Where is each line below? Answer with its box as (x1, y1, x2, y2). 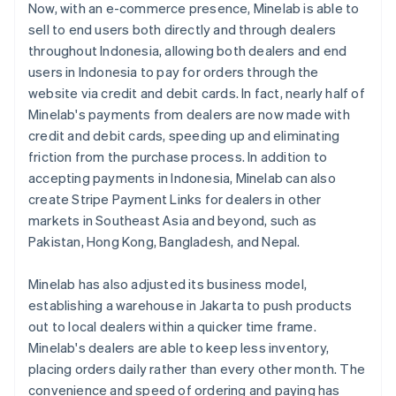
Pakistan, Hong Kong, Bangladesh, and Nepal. (28, 232, 301, 250)
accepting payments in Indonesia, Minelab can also (28, 168, 336, 187)
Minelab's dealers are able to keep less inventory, (28, 338, 330, 356)
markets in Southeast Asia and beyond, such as (28, 210, 317, 229)
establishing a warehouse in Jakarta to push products (28, 295, 353, 314)
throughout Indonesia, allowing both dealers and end (28, 41, 347, 59)
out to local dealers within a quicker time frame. (28, 316, 316, 335)
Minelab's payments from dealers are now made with (28, 104, 350, 123)
